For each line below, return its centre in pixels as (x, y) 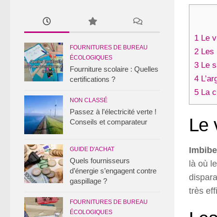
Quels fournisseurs (100, 161)
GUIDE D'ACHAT (92, 149)
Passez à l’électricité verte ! (113, 112)
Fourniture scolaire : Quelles (114, 69)
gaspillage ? (88, 181)
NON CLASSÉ (89, 100)
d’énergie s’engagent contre (113, 171)
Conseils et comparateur (108, 122)
